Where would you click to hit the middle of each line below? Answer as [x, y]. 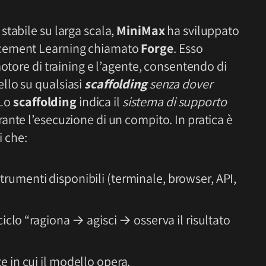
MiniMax [141, 30]
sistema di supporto [174, 101]
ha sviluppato [202, 30]
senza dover [181, 83]
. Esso [188, 48]
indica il [99, 101]
